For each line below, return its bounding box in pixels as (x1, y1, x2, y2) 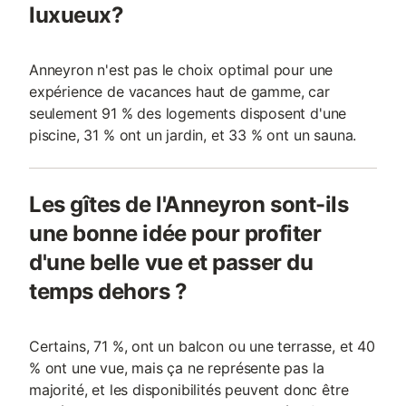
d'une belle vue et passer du (29, 249, 314, 275)
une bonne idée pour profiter (29, 220, 322, 246)
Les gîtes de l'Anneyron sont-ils (29, 191, 349, 217)
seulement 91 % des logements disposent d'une (29, 104, 347, 122)
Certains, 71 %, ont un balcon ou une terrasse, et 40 (29, 337, 375, 355)
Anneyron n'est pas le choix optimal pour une (29, 61, 333, 79)
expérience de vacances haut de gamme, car (29, 82, 330, 101)
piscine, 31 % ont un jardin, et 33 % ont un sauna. (29, 126, 357, 144)
